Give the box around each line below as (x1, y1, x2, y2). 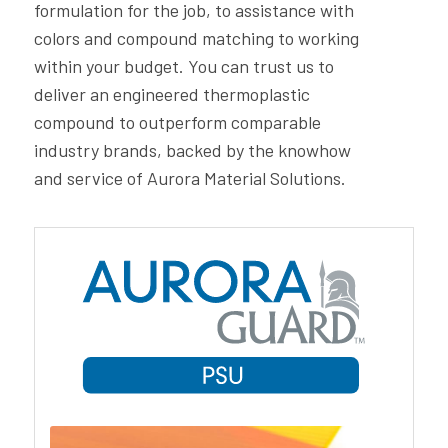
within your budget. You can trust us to (33, 55, 334, 78)
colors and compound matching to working (33, 27, 359, 50)
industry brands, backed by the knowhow (33, 139, 351, 162)
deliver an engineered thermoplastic (33, 83, 310, 106)
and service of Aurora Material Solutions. (33, 167, 346, 190)
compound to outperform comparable (33, 111, 321, 134)
